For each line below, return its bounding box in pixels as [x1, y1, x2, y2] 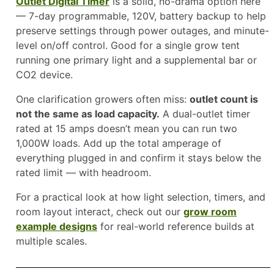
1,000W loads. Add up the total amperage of [16, 136, 221, 149]
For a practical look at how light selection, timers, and [16, 190, 265, 203]
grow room [183, 205, 237, 218]
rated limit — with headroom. [16, 166, 151, 179]
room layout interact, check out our [16, 205, 183, 218]
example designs [16, 220, 97, 232]
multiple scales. [16, 234, 87, 247]
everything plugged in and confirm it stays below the [16, 151, 261, 164]
